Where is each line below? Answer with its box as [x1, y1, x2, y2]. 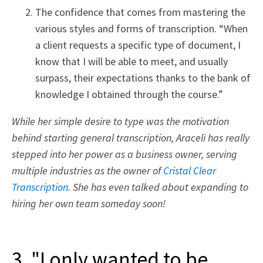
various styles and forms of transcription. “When [35, 22, 248, 36]
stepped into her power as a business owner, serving [12, 147, 237, 161]
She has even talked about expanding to [70, 180, 248, 194]
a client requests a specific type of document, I [35, 38, 241, 52]
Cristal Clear [163, 164, 216, 178]
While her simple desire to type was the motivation [12, 114, 229, 129]
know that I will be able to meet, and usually [35, 55, 228, 69]
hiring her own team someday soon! [12, 197, 166, 211]
